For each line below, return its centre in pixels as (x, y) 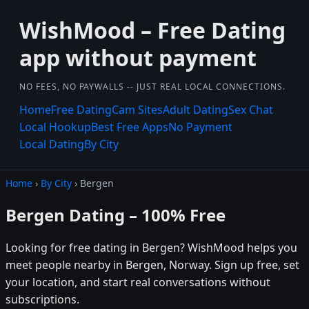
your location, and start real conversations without (138, 282)
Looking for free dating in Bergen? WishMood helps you (151, 247)
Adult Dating (196, 110)
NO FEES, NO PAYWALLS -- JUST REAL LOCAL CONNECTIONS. (152, 87)
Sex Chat (251, 110)
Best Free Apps (130, 127)
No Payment (200, 127)
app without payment (138, 58)
